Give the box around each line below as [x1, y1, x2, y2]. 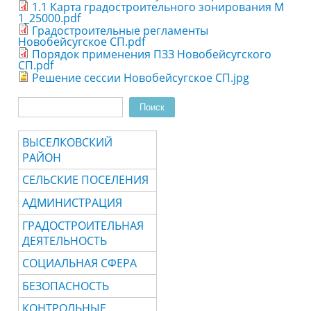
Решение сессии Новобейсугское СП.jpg [32, 70, 250, 85]
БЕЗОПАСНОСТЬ [22, 278, 110, 294]
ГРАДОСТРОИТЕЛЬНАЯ [22, 217, 144, 233]
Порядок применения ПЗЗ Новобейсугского [32, 47, 272, 62]
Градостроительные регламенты [32, 23, 209, 38]
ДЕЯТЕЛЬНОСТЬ [22, 233, 108, 249]
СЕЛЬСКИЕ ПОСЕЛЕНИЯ [22, 172, 149, 188]
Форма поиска [28, 101, 101, 115]
